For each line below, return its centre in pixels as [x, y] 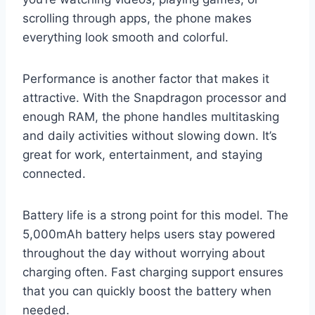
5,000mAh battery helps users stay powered [149, 234]
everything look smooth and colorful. [126, 38]
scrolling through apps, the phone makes [137, 19]
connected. [54, 174]
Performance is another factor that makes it [146, 79]
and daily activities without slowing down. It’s [150, 136]
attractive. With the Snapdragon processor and [155, 98]
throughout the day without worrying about [144, 253]
